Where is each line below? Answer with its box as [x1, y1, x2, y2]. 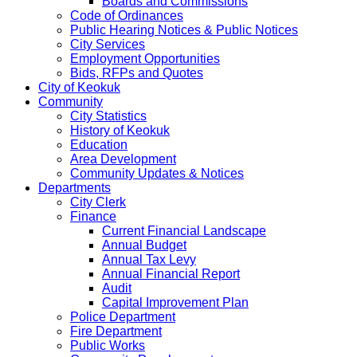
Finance [70, 210, 116, 223]
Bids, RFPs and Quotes [70, 66, 203, 80]
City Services [70, 37, 145, 51]
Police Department [70, 310, 175, 324]
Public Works [70, 339, 145, 352]
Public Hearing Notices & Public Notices [70, 23, 298, 37]
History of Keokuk [70, 124, 170, 137]
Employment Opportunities [70, 52, 220, 65]
